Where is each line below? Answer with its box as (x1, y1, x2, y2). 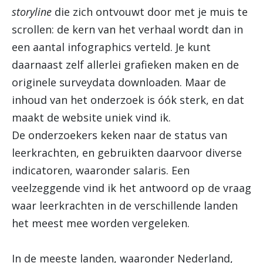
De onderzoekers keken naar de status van (12, 128, 227, 142)
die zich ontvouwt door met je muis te (52, 5, 248, 19)
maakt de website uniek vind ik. (12, 110, 171, 124)
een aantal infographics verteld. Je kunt (12, 40, 211, 54)
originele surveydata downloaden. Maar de (12, 75, 226, 89)
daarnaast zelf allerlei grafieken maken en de (12, 58, 239, 72)
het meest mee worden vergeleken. (12, 216, 190, 230)
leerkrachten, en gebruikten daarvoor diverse (12, 146, 242, 160)
